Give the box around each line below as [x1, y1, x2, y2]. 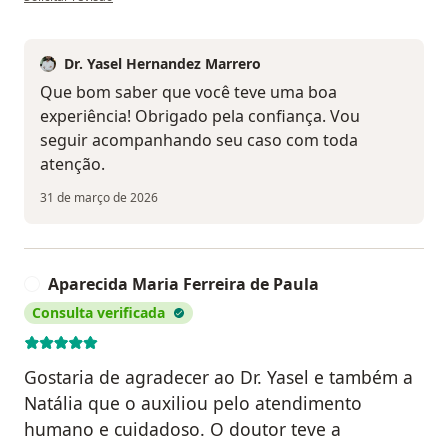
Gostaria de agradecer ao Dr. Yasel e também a [24, 365, 413, 390]
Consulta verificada [32, 303, 165, 323]
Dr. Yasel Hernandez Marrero [64, 54, 261, 74]
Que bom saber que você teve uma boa [40, 81, 337, 104]
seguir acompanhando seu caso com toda [40, 129, 358, 152]
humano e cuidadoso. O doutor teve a [24, 417, 341, 442]
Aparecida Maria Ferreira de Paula [48, 273, 319, 296]
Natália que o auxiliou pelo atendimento [24, 391, 362, 416]
